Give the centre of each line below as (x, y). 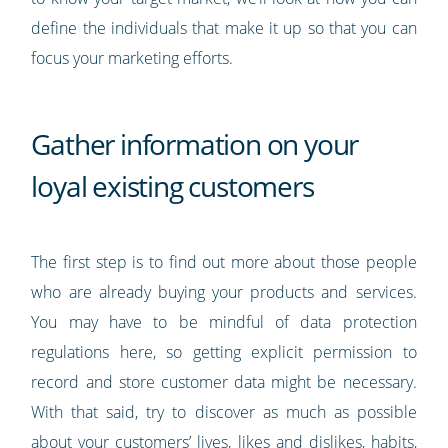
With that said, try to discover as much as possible (224, 412)
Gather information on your (195, 144)
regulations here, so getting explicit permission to (224, 352)
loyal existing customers (172, 186)
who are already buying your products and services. (224, 292)
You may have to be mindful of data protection (224, 322)
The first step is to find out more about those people (224, 262)
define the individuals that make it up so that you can (224, 28)
